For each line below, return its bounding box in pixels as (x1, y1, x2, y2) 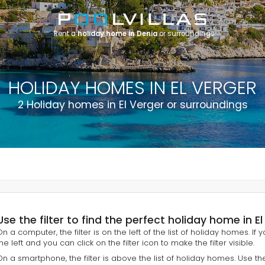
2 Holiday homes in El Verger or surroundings (17, 97, 248, 112)
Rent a (54, 29, 77, 38)
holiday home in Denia (77, 29, 157, 38)
